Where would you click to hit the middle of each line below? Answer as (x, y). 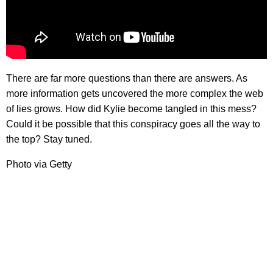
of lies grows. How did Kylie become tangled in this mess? (131, 109)
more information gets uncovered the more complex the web (135, 94)
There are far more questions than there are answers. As (127, 79)
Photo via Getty (39, 165)
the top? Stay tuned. (49, 140)
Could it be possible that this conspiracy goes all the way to (133, 124)
